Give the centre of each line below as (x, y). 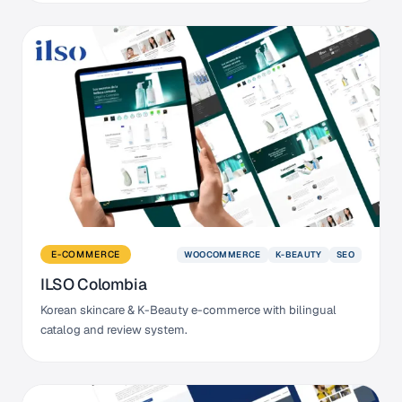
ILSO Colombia (94, 284)
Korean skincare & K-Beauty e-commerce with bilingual (188, 310)
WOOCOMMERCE (222, 254)
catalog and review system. (114, 330)
